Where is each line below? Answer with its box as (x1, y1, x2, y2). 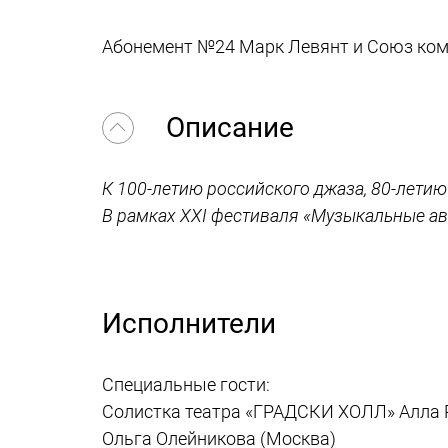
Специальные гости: (102, 374, 270, 395)
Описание (159, 111, 294, 144)
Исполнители (102, 307, 276, 340)
